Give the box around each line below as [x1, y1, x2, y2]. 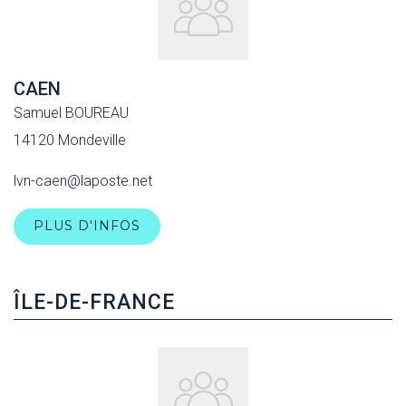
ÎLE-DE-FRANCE [14, 290, 175, 314]
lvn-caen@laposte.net [14, 172, 152, 189]
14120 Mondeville [14, 131, 126, 149]
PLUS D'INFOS [34, 217, 140, 234]
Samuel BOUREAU [14, 104, 129, 121]
